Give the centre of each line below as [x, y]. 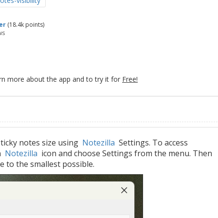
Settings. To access [151, 143]
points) [34, 25]
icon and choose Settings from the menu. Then [125, 153]
